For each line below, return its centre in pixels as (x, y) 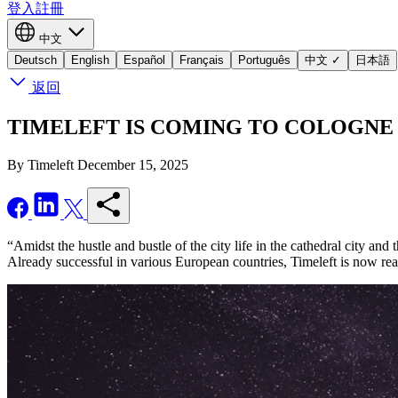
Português (264, 60)
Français (202, 60)
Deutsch (36, 60)
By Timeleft (40, 164)
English (90, 60)
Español (144, 60)
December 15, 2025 (133, 164)
